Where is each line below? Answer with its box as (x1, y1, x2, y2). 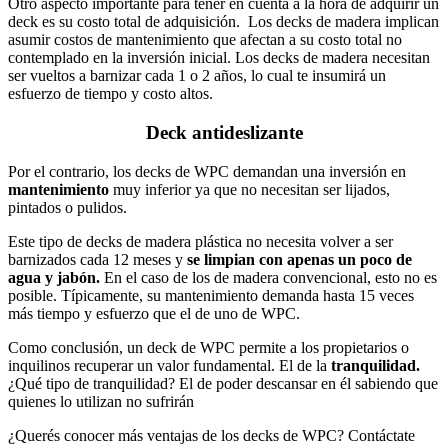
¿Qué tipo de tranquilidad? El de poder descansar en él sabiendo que (8, 374, 438, 392)
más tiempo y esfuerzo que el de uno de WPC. (8, 304, 304, 322)
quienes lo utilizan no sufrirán (8, 392, 198, 410)
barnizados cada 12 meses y (8, 250, 187, 268)
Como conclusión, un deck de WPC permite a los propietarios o (8, 338, 409, 356)
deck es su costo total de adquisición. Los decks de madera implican (8, 13, 439, 31)
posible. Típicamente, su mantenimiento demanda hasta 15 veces (8, 286, 414, 304)
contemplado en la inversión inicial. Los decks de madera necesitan (8, 49, 430, 67)
